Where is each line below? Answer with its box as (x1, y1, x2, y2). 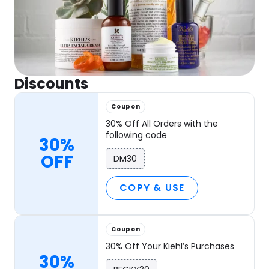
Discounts (14, 74, 88, 94)
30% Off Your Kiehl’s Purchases (106, 240, 235, 253)
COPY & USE (119, 181, 185, 195)
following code (106, 129, 168, 142)
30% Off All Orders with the (106, 118, 219, 130)
